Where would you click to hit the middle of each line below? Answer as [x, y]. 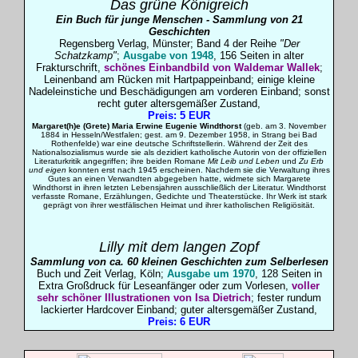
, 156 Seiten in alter [259, 56]
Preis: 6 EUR [179, 322]
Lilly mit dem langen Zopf [179, 247]
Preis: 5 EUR [179, 115]
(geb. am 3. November [284, 126]
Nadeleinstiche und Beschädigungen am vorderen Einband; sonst [179, 91]
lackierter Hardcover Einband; [111, 310]
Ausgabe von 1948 [168, 56]
